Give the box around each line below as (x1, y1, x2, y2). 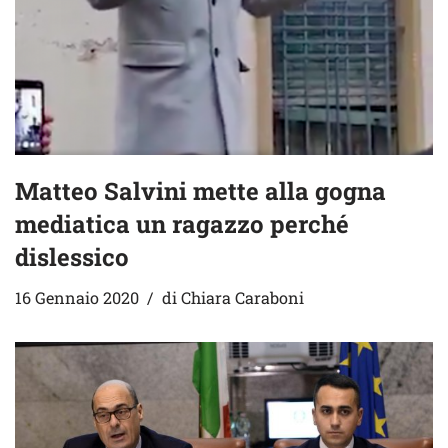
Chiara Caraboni (181, 287, 304, 309)
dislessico (15, 241, 129, 274)
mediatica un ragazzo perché (15, 208, 349, 241)
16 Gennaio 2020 (15, 287, 139, 309)
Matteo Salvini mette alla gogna (15, 175, 386, 208)
